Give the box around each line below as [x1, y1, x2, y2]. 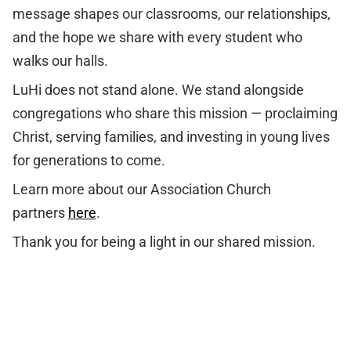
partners [12, 204, 68, 221]
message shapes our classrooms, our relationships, [12, 5, 331, 22]
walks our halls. [12, 52, 108, 69]
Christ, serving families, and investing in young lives [12, 128, 330, 145]
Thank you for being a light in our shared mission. [12, 233, 316, 250]
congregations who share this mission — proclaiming [12, 105, 338, 121]
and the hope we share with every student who [12, 29, 302, 45]
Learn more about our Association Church [12, 181, 271, 197]
